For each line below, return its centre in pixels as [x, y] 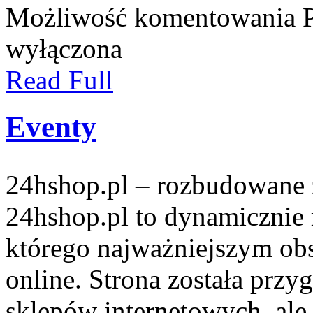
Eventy [51, 126]
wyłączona [64, 49]
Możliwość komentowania [154, 17]
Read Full [59, 80]
